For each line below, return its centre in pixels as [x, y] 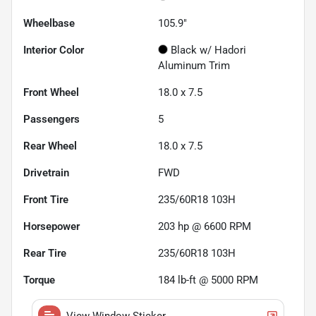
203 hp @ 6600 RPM [205, 226]
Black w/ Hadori [208, 50]
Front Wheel [51, 92]
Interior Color [54, 50]
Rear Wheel [50, 146]
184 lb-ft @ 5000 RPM [208, 280]
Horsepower [51, 226]
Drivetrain [46, 172]
